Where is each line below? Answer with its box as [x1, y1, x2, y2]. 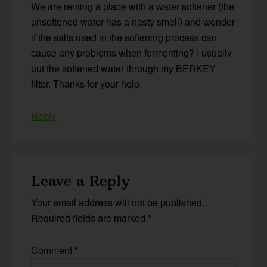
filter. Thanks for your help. [31, 77, 142, 91]
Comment [31, 243, 75, 257]
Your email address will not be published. [31, 195, 205, 209]
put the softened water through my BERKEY [31, 61, 216, 76]
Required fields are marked [31, 210, 148, 225]
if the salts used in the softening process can [31, 30, 218, 45]
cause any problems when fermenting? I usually [31, 46, 232, 60]
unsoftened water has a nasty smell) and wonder [31, 15, 235, 29]
